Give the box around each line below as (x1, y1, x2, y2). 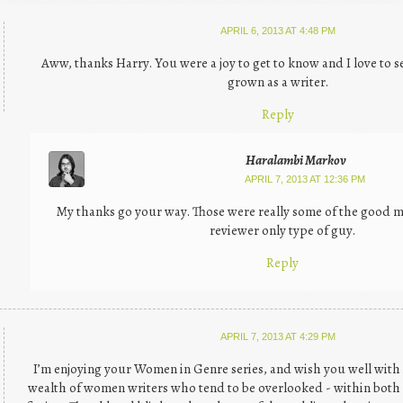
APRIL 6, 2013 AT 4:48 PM (220, 24, 336, 36)
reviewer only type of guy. (209, 220, 355, 239)
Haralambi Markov (245, 150, 346, 169)
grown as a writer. (228, 72, 329, 91)
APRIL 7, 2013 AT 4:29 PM (220, 330, 336, 342)
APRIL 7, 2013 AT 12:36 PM (244, 173, 365, 184)
